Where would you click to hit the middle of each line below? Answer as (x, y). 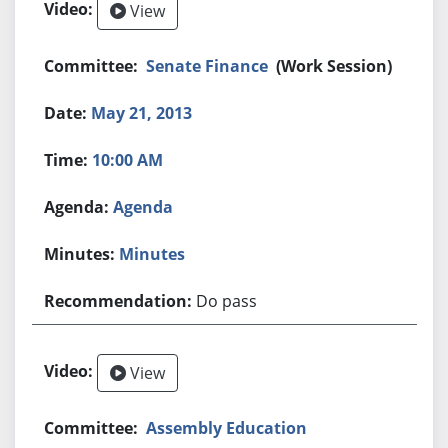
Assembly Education (227, 427)
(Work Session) (334, 65)
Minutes (152, 253)
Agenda (143, 206)
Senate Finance (207, 65)
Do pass (227, 300)
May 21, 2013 (142, 112)
